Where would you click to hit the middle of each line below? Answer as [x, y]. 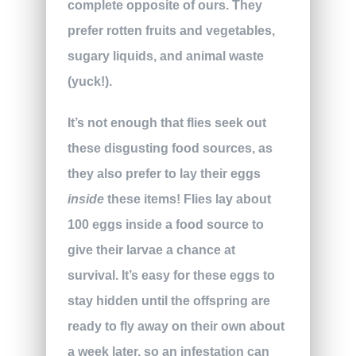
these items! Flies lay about [189, 199]
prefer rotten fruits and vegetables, [171, 31]
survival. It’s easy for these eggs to [171, 276]
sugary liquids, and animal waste [165, 56]
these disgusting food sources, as [170, 149]
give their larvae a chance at [151, 250]
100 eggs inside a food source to [165, 225]
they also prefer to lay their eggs [164, 174]
